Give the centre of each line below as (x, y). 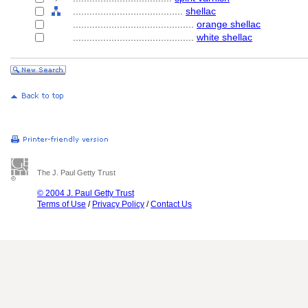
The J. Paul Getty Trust (76, 173)
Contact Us (171, 204)
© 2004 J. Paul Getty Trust (86, 193)
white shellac (224, 37)
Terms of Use (62, 204)
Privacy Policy (118, 204)
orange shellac (229, 24)
